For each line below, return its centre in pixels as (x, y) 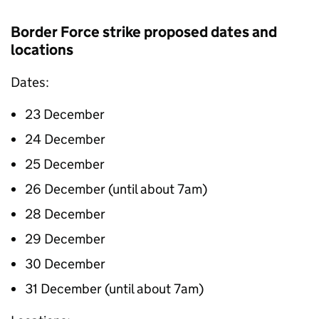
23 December (65, 114)
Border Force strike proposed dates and (144, 32)
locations (42, 50)
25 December (65, 164)
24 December (65, 139)
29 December (65, 239)
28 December (65, 214)
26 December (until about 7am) (116, 189)
